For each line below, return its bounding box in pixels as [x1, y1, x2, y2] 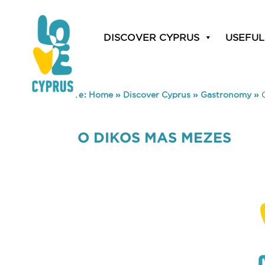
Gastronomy [201, 90, 251, 99]
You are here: [31, 90, 89, 99]
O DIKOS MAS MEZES [77, 130, 232, 146]
